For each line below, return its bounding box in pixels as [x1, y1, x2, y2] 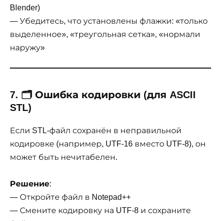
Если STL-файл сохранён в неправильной [10, 126, 182, 135]
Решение [10, 180, 49, 188]
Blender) [10, 3, 40, 12]
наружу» [10, 43, 45, 52]
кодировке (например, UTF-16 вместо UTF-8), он [10, 139, 206, 148]
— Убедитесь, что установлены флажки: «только [10, 16, 208, 25]
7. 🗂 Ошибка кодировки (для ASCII [10, 89, 196, 100]
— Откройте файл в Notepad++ [10, 193, 131, 202]
